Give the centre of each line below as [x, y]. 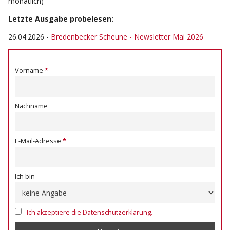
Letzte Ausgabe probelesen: [61, 19]
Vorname [29, 71]
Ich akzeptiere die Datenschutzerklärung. [90, 213]
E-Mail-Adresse [38, 141]
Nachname [31, 106]
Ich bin [25, 176]
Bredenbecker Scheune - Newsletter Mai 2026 [127, 37]
